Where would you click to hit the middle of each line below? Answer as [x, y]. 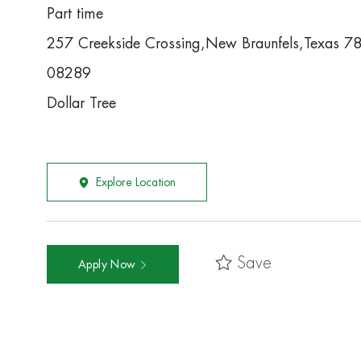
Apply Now [109, 265]
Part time [75, 14]
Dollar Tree [81, 104]
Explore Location [136, 183]
